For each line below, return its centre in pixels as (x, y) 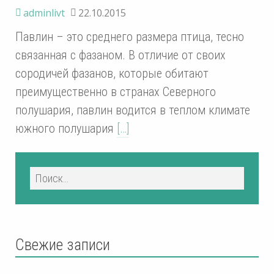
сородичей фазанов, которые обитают (112, 73)
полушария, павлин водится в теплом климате (133, 110)
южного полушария (66, 128)
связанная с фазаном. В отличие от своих (120, 55)
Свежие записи (63, 245)
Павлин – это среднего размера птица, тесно (130, 36)
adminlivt (44, 13)
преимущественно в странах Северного (116, 91)
